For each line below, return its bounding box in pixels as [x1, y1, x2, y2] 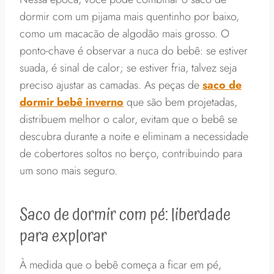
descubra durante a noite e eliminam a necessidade [20, 128, 248, 144]
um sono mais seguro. [20, 163, 117, 179]
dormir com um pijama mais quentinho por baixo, [20, 9, 239, 24]
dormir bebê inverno [20, 94, 124, 110]
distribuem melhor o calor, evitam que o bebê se [20, 111, 237, 127]
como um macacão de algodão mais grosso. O [20, 26, 229, 42]
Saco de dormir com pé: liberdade [20, 201, 231, 229]
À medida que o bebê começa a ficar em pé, [20, 257, 221, 273]
